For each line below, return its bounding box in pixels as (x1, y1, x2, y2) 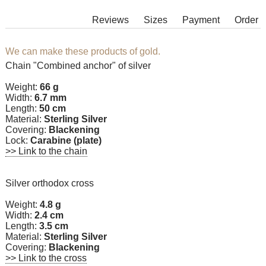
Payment (182, 15, 220, 26)
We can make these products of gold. (5, 46, 160, 57)
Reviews (92, 15, 129, 26)
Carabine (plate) (30, 135, 102, 146)
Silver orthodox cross (5, 178, 94, 189)
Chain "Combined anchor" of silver (5, 61, 151, 71)
